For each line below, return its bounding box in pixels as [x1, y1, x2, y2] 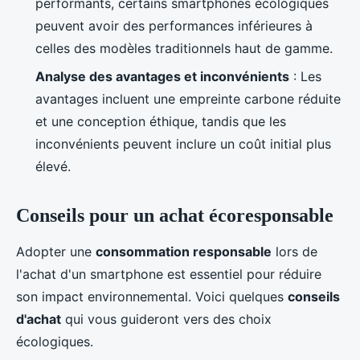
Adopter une [16, 243, 96, 260]
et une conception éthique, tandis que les [35, 112, 286, 129]
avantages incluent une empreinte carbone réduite [35, 90, 341, 107]
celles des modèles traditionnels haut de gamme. [35, 40, 333, 57]
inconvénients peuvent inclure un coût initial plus [35, 135, 331, 152]
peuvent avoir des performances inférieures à [35, 18, 313, 35]
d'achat [16, 310, 61, 327]
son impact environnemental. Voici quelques [16, 288, 288, 305]
